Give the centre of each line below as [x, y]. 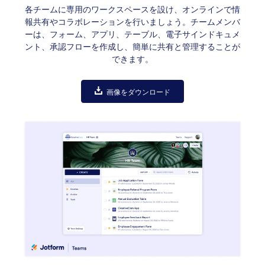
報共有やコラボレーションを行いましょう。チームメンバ [132, 22]
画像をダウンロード [139, 92]
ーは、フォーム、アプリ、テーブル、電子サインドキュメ [132, 34]
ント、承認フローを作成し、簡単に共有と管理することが [132, 46]
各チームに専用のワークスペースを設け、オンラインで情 [132, 9]
